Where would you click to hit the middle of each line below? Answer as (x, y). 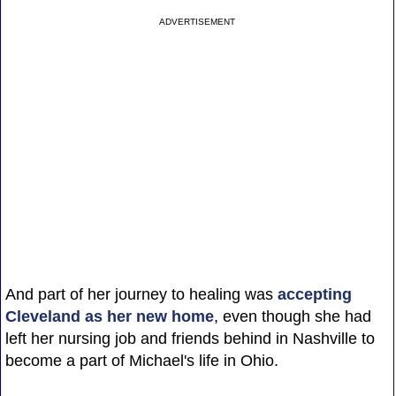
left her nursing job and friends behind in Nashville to (190, 338)
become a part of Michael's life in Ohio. (141, 360)
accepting (314, 294)
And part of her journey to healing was (141, 294)
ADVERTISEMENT (198, 21)
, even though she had (292, 316)
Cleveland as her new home (109, 316)
